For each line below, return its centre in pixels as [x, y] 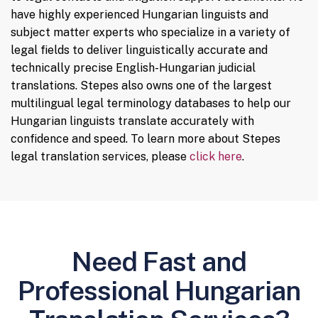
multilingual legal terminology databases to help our [151, 104]
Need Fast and [159, 262]
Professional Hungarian [159, 291]
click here [216, 157]
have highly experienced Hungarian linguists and [139, 15]
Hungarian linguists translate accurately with [132, 121]
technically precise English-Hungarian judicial [133, 68]
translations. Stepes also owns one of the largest [141, 86]
